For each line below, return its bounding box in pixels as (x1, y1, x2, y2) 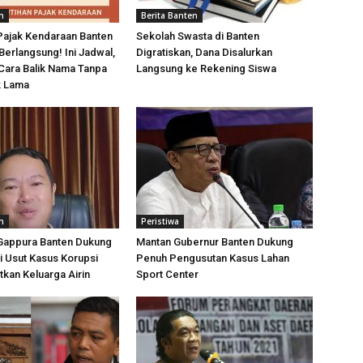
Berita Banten (141, 10, 198, 21)
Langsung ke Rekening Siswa (136, 62, 276, 75)
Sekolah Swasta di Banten (136, 30, 259, 42)
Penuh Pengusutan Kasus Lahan (136, 252, 289, 264)
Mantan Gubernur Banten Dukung (136, 236, 293, 248)
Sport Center (136, 268, 199, 280)
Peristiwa (141, 216, 179, 227)
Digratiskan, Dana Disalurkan (136, 46, 272, 58)
